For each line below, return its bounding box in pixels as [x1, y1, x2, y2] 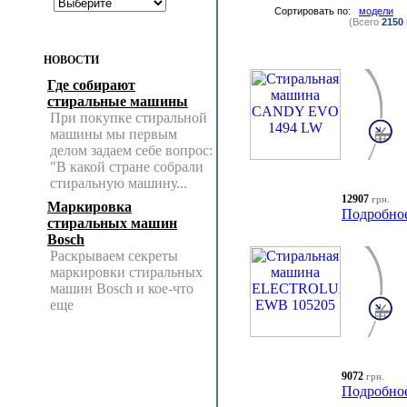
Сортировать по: [274, 5, 359, 16]
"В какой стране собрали [50, 159, 203, 174]
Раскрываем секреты [50, 248, 178, 263]
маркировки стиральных [50, 264, 203, 280]
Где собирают [47, 77, 135, 93]
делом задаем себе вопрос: [50, 143, 213, 158]
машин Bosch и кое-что [50, 281, 194, 296]
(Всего [348, 16, 382, 27]
